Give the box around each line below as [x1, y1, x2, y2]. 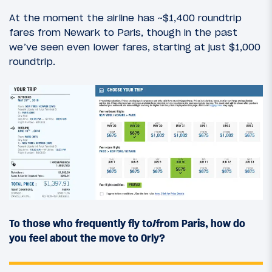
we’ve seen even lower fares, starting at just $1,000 [9, 40, 260, 53]
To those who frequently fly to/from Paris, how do [9, 217, 245, 230]
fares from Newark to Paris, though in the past [9, 25, 237, 38]
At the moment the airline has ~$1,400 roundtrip [9, 11, 242, 24]
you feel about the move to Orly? [9, 232, 165, 245]
